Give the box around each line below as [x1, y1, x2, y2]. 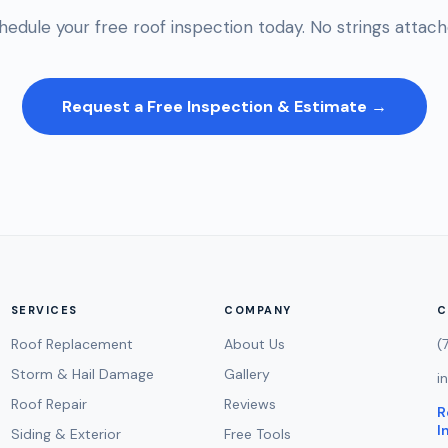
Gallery [223, 365, 270, 383]
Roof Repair [10, 395, 87, 413]
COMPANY [223, 303, 292, 317]
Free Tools [223, 425, 291, 443]
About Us [223, 335, 285, 353]
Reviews [223, 395, 276, 413]
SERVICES [10, 303, 78, 317]
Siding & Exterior [10, 425, 121, 443]
